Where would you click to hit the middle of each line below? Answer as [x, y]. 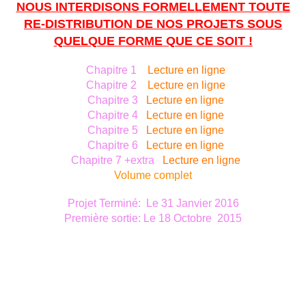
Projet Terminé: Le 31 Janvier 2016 [153, 204]
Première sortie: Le [111, 219]
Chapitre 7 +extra [115, 161]
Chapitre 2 [115, 85]
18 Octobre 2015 [200, 219]
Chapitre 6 [115, 145]
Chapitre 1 [114, 70]
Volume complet [153, 176]
